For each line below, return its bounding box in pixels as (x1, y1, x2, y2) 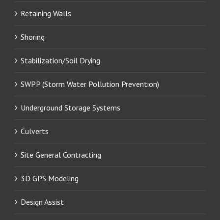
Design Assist (21, 197, 64, 207)
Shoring (21, 32, 45, 42)
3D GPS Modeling (21, 173, 79, 184)
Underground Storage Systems (21, 103, 120, 113)
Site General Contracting (21, 150, 101, 160)
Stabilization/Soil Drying (21, 55, 100, 66)
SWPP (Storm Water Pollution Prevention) (21, 79, 159, 89)
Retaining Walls (21, 8, 71, 19)
